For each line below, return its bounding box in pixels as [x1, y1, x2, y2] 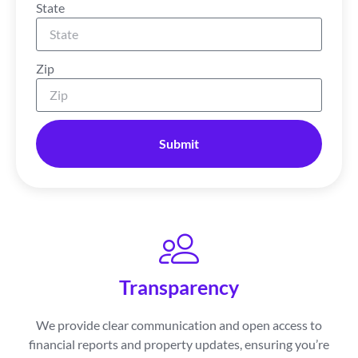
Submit [159, 135, 199, 151]
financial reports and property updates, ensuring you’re [29, 336, 329, 352]
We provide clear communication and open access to [36, 316, 322, 332]
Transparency [119, 274, 239, 299]
